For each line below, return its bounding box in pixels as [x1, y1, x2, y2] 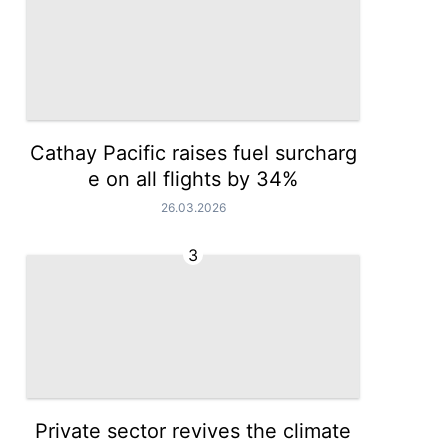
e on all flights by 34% [88, 167, 299, 191]
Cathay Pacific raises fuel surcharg [29, 141, 357, 165]
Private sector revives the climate [35, 419, 352, 443]
